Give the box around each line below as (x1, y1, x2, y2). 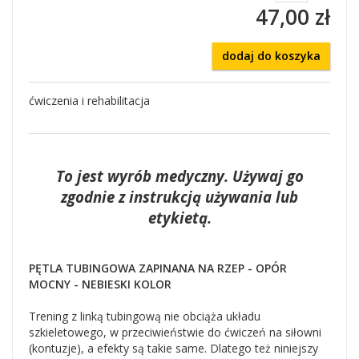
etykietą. (147, 208, 212, 228)
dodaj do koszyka (222, 48, 321, 63)
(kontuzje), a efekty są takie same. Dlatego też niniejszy (29, 341, 318, 356)
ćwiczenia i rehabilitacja (29, 93, 150, 108)
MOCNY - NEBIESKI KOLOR (29, 276, 171, 292)
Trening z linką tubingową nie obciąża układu (29, 309, 260, 324)
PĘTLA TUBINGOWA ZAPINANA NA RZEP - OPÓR (29, 260, 287, 276)
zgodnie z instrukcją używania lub (61, 187, 298, 207)
